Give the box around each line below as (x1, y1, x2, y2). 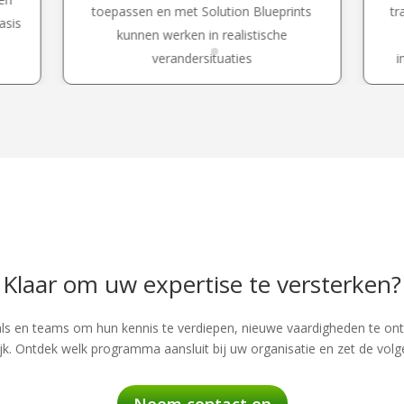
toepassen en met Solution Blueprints (92, 3, 312, 21)
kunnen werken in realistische (116, 26, 288, 44)
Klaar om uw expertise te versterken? (3, 267, 401, 300)
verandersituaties (151, 50, 252, 68)
